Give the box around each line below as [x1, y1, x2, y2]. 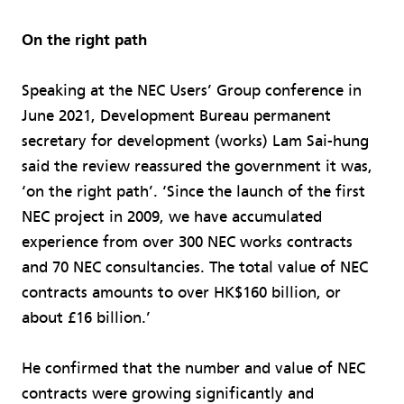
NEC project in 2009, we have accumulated [22, 207, 322, 227]
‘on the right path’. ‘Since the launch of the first [22, 182, 365, 202]
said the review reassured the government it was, [22, 157, 372, 177]
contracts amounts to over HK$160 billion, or [22, 283, 341, 303]
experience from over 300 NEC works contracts [22, 233, 353, 252]
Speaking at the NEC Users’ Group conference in [22, 81, 362, 101]
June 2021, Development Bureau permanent [22, 106, 331, 126]
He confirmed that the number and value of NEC [22, 359, 365, 379]
